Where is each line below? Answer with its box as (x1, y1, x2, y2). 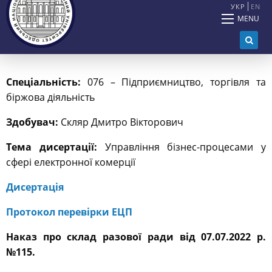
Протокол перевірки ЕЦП (6, 205, 132, 219)
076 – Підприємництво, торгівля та (81, 75, 266, 89)
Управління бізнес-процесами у (97, 140, 266, 154)
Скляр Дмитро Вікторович (58, 115, 183, 129)
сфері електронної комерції (6, 155, 135, 169)
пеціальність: (12, 75, 81, 89)
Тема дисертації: (6, 140, 97, 154)
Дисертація (6, 180, 64, 194)
